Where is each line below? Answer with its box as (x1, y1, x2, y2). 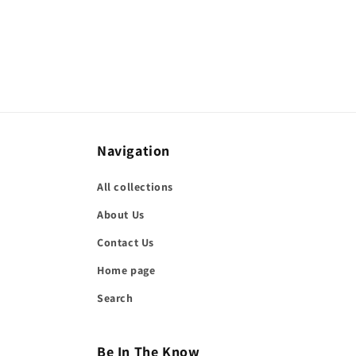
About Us (97, 207, 145, 222)
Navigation (97, 141, 170, 160)
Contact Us (97, 235, 154, 250)
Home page (97, 263, 156, 277)
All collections (97, 180, 173, 194)
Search (97, 291, 133, 305)
